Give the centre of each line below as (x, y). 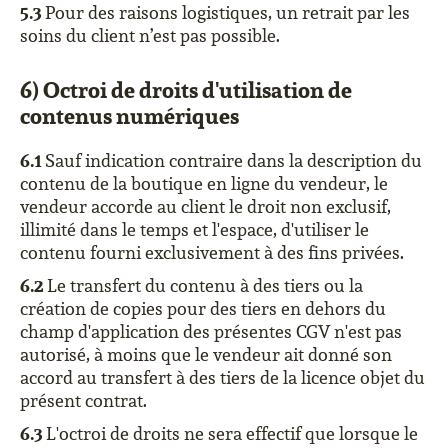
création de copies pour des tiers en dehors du (203, 308)
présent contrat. (83, 400)
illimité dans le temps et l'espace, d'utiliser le (194, 229)
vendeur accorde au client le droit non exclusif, (205, 206)
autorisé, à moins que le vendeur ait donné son (206, 354)
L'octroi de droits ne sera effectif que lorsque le (232, 433)
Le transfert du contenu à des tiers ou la (205, 285)
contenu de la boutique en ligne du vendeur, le (204, 183)
